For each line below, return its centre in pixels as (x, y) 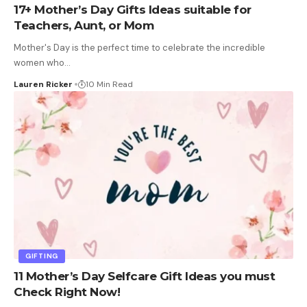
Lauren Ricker (43, 85)
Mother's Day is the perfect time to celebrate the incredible (139, 48)
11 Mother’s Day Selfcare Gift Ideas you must (144, 277)
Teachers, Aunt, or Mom (84, 26)
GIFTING (42, 256)
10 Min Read (109, 85)
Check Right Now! (67, 292)
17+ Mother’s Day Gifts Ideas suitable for (133, 10)
